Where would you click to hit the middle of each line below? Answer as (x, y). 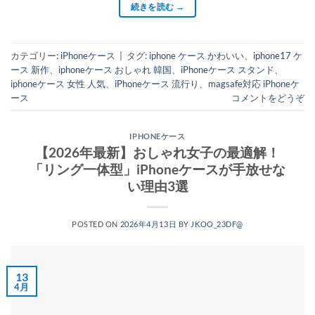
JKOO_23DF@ (217, 224)
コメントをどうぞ (268, 97)
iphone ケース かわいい (197, 55)
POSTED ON (96, 224)
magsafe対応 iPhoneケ (254, 83)
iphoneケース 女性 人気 (58, 83)
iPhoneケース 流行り (157, 83)
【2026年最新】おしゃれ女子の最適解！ (157, 152)
